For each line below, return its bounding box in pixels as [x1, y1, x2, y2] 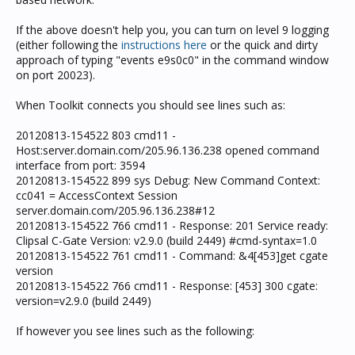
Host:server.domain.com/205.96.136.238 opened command [16, 143, 319, 158]
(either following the [16, 37, 121, 52]
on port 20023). [16, 67, 95, 82]
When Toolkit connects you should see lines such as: [16, 97, 285, 113]
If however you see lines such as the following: [16, 323, 254, 338]
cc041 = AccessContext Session [16, 188, 177, 203]
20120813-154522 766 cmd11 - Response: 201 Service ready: [16, 218, 328, 233]
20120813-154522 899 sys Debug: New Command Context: [16, 173, 320, 188]
